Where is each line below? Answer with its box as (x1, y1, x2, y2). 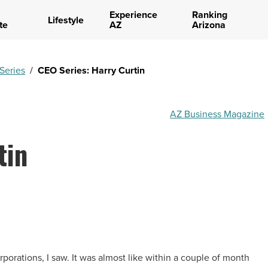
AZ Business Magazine (170, 107, 264, 121)
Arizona (191, 18, 226, 32)
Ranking (191, 8, 227, 22)
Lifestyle (47, 13, 84, 27)
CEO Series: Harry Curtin (38, 63, 145, 77)
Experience (109, 8, 157, 22)
